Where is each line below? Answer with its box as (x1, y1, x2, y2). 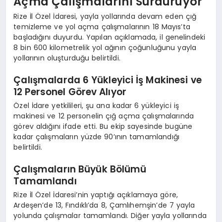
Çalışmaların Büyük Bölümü (13, 163, 147, 176)
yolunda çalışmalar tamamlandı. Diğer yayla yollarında (13, 210, 207, 221)
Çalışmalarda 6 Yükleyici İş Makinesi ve (13, 73, 202, 87)
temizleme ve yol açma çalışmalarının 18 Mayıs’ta (13, 21, 190, 32)
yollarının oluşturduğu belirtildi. (13, 53, 120, 63)
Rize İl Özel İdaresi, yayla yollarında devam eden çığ (13, 11, 197, 21)
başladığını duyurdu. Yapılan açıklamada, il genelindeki (13, 32, 206, 42)
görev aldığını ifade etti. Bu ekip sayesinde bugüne (13, 121, 193, 131)
